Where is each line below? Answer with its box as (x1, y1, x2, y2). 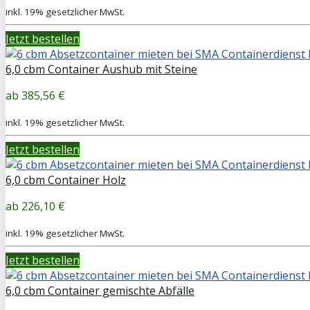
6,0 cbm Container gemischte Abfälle (6, 282, 194, 298)
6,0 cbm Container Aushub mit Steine (6, 61, 197, 77)
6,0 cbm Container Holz (6, 172, 126, 188)
